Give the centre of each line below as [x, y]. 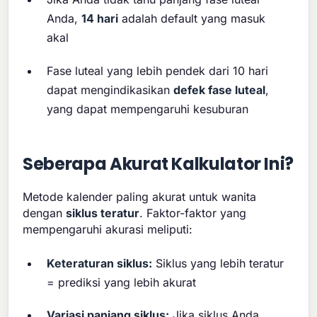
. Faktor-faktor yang [193, 213]
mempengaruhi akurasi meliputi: [108, 230]
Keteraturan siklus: [100, 263]
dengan [45, 213]
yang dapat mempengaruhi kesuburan [148, 109]
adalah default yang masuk [192, 19]
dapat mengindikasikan [110, 90]
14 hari [100, 19]
